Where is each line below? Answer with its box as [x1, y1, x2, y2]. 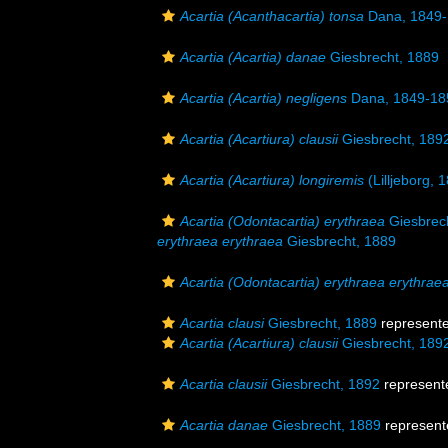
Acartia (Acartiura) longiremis [180, 172, 364, 188]
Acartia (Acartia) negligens [180, 90, 347, 106]
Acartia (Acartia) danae [180, 49, 326, 65]
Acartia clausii [180, 376, 267, 392]
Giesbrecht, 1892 [267, 376, 380, 392]
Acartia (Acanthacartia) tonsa [180, 8, 364, 24]
